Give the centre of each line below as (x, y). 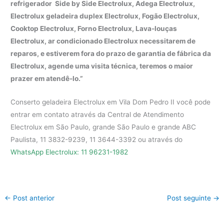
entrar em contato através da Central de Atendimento (97, 115)
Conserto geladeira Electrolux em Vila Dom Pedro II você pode (111, 102)
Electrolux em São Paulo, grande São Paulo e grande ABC (103, 127)
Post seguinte (190, 198)
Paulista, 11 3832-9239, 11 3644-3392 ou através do (97, 140)
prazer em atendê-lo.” (47, 79)
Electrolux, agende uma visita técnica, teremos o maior (102, 66)
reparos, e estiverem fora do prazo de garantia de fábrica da (111, 54)
